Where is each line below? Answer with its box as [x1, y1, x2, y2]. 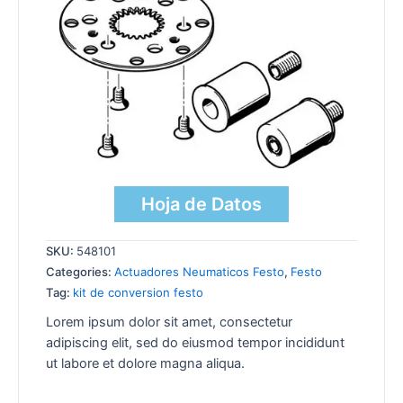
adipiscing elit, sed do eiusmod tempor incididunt [46, 334, 345, 351]
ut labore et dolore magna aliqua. [46, 354, 245, 372]
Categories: [46, 264, 114, 279]
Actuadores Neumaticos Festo [114, 264, 284, 279]
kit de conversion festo [73, 284, 203, 300]
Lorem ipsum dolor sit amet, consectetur [46, 313, 292, 330]
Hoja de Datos [141, 193, 262, 215]
